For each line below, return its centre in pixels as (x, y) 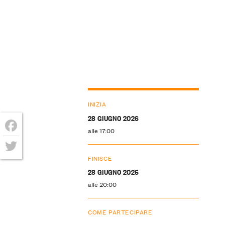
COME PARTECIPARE (120, 212)
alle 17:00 (101, 130)
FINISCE (100, 158)
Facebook (25, 141)
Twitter (20, 162)
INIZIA (97, 103)
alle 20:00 (102, 184)
